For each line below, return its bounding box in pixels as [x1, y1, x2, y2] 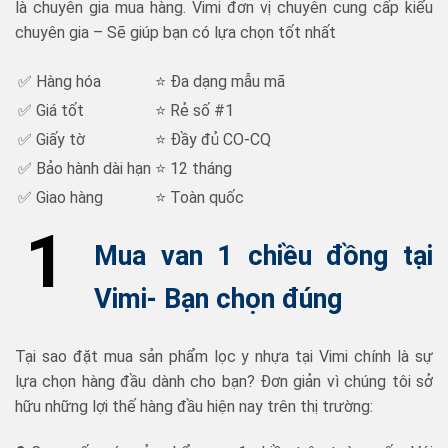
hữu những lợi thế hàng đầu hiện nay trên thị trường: [15, 397, 373, 416]
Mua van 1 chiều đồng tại [94, 240, 433, 273]
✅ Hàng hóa [18, 71, 101, 91]
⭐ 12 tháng [155, 158, 232, 178]
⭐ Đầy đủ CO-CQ [155, 129, 271, 149]
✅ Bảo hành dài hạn [18, 158, 151, 178]
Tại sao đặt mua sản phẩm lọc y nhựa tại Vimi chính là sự [15, 347, 433, 366]
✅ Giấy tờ [18, 129, 85, 149]
